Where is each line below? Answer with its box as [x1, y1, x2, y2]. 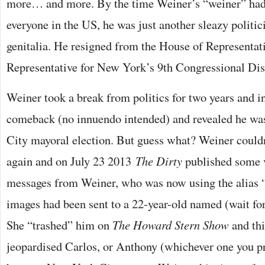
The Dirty [135, 153, 182, 169]
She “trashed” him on [7, 216, 112, 233]
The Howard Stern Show [112, 216, 229, 233]
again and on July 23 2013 [7, 153, 135, 169]
